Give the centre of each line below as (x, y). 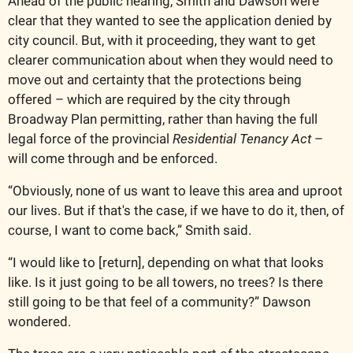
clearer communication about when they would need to (171, 60)
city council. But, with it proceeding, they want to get (162, 41)
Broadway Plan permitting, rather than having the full (163, 119)
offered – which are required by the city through (149, 100)
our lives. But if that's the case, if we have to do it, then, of (176, 211)
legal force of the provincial (90, 139)
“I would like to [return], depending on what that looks (166, 263)
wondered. (41, 322)
